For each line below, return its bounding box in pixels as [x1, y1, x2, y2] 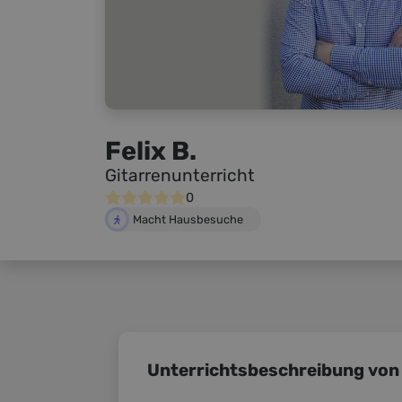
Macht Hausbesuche [133, 213, 243, 227]
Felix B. [105, 135, 197, 167]
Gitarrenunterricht [105, 165, 255, 187]
